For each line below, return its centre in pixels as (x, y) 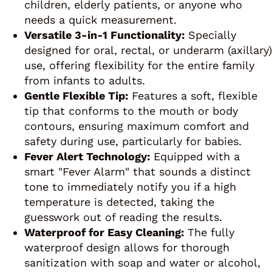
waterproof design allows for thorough (127, 248)
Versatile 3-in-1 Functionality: (104, 35)
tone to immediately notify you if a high (130, 187)
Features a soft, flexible (193, 96)
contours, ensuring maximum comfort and (137, 126)
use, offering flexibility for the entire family (139, 66)
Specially (210, 35)
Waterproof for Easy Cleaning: (104, 233)
